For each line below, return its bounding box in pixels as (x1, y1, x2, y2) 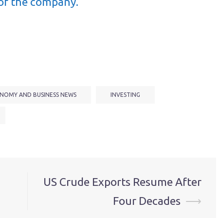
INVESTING (110, 91, 140, 98)
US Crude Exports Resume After (43, 176, 201, 188)
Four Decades (113, 195, 181, 207)
